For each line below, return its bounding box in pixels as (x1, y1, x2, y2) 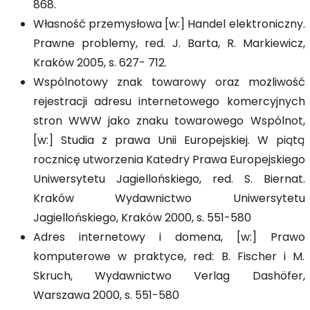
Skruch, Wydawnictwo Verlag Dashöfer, (33, 268, 305, 286)
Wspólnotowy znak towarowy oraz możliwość (33, 74, 305, 92)
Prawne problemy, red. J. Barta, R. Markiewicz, (33, 35, 305, 53)
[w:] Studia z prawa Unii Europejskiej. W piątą (33, 132, 305, 150)
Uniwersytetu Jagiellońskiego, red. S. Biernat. (33, 171, 305, 189)
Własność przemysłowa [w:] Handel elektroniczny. (33, 16, 305, 34)
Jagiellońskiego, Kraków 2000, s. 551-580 (33, 210, 251, 228)
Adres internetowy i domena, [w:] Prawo (33, 229, 305, 247)
